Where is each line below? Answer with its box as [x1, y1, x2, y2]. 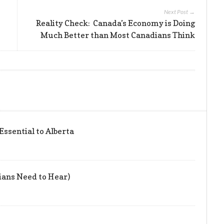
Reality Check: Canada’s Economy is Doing [35, 18, 195, 28]
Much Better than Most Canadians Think [40, 30, 195, 40]
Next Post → [163, 8, 195, 16]
